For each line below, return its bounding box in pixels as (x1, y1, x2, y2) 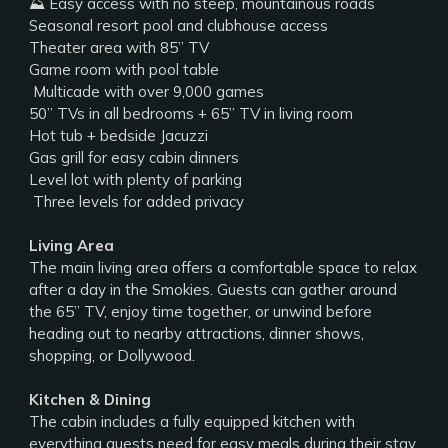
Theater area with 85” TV (29, 38, 210, 57)
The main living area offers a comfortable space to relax (29, 258, 418, 277)
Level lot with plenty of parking (29, 170, 243, 189)
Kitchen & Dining (29, 390, 152, 409)
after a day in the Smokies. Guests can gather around (29, 280, 398, 299)
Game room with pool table (29, 60, 220, 79)
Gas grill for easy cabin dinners (29, 148, 240, 167)
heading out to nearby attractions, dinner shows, (29, 324, 365, 343)
